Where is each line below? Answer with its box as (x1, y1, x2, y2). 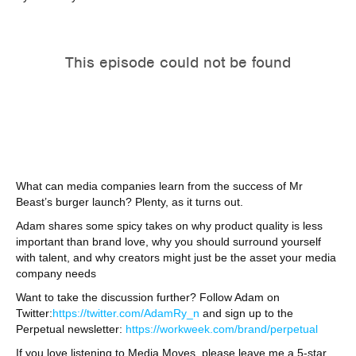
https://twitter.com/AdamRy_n (52, 307, 199, 319)
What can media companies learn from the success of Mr (16, 180, 303, 192)
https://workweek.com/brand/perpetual (126, 323, 318, 335)
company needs (16, 267, 96, 280)
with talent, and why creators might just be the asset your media (16, 251, 336, 264)
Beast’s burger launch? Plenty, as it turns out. (16, 195, 243, 208)
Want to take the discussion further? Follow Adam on (16, 291, 280, 304)
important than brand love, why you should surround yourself (16, 235, 321, 248)
